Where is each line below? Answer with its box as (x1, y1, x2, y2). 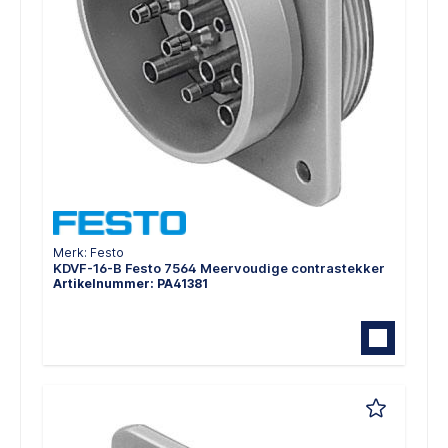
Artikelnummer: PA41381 (53, 276, 208, 292)
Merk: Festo (53, 245, 124, 261)
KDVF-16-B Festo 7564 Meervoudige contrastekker (53, 260, 385, 277)
